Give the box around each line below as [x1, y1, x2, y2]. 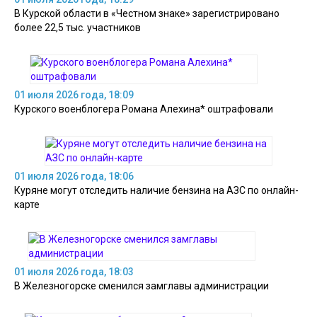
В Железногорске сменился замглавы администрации [14, 279, 269, 292]
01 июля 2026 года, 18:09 [14, 88, 134, 100]
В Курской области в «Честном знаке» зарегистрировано [14, 7, 279, 19]
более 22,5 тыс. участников [14, 21, 141, 33]
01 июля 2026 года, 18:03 [14, 265, 134, 277]
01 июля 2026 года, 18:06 [14, 170, 134, 182]
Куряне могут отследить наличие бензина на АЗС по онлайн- [14, 184, 299, 196]
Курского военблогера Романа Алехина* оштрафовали [14, 103, 273, 115]
